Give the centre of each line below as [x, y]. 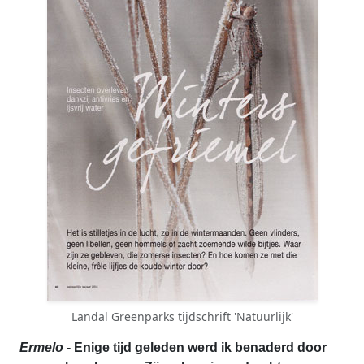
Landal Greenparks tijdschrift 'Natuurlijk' [182, 316]
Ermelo [41, 347]
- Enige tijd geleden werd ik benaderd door [195, 347]
